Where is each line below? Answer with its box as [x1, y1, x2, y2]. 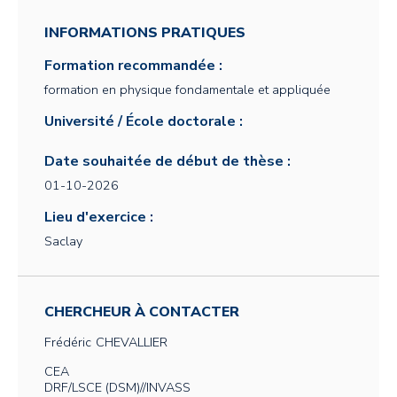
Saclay [44, 232, 82, 250]
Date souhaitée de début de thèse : [44, 152, 291, 171]
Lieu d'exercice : [44, 207, 153, 227]
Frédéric [44, 333, 91, 351]
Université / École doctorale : [44, 112, 243, 131]
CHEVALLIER [96, 333, 167, 351]
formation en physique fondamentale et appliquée [44, 81, 331, 98]
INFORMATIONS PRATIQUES [44, 23, 245, 43]
